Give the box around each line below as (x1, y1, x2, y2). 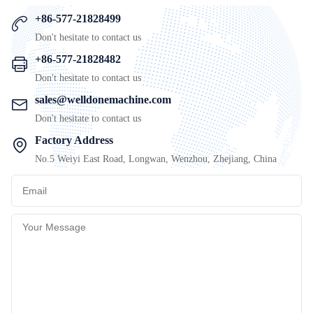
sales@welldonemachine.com (35, 94, 171, 106)
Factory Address (35, 134, 113, 147)
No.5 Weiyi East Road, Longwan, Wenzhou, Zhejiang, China (35, 154, 277, 165)
